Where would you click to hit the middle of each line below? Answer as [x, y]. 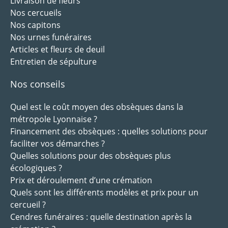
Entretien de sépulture [53, 62]
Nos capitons [35, 25]
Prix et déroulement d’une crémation [81, 180]
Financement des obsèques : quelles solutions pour [109, 132]
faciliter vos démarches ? [58, 144]
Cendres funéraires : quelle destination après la [101, 217]
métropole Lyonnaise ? [54, 119]
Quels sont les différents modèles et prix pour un [104, 193]
